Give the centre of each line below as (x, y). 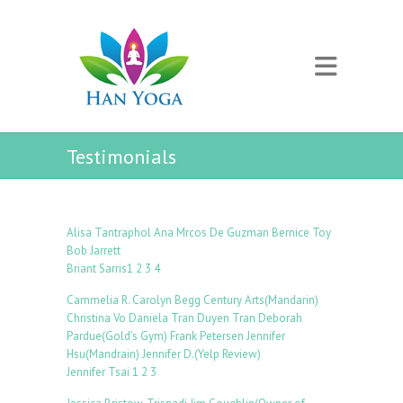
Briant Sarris (97, 269)
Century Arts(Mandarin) (261, 300)
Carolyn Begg (166, 300)
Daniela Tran (161, 318)
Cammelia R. (98, 300)
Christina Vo (96, 318)
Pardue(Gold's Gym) (117, 336)
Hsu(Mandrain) (103, 354)
